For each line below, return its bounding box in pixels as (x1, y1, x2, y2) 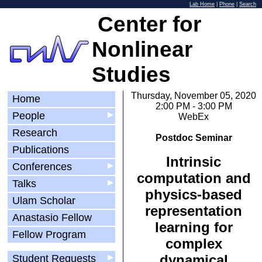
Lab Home (189, 1, 215, 7)
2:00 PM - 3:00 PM (155, 101, 232, 111)
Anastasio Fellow (9, 212, 95, 223)
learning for (154, 219, 233, 235)
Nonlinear (92, 37, 192, 61)
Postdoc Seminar (155, 133, 232, 143)
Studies (92, 62, 171, 87)
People (9, 110, 48, 122)
